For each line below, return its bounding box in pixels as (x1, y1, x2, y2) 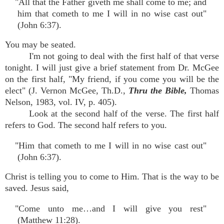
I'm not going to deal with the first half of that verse (29, 51, 219, 61)
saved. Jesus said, (5, 183, 69, 193)
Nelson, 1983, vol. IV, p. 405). (5, 97, 117, 107)
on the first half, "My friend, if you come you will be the (5, 74, 219, 84)
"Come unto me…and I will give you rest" (15, 203, 206, 213)
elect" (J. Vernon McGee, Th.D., (5, 85, 128, 95)
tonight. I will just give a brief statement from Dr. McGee (5, 62, 219, 72)
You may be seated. (5, 39, 76, 49)
